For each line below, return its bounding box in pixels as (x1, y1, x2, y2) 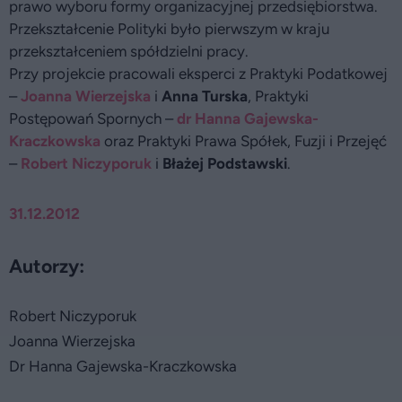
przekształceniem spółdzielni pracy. (9, 42, 249, 60)
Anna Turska (162, 87, 248, 105)
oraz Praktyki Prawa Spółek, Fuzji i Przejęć (100, 132, 387, 150)
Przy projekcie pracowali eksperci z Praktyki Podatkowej (9, 65, 388, 83)
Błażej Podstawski (162, 154, 287, 172)
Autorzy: (9, 255, 84, 277)
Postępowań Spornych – (9, 109, 177, 127)
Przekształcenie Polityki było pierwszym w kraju (9, 20, 329, 38)
